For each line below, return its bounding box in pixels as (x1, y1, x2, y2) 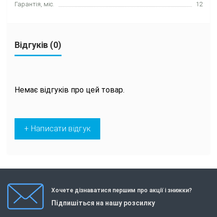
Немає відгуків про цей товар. (15, 85, 124, 95)
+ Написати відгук (24, 124, 91, 134)
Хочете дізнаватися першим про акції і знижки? (51, 186, 192, 194)
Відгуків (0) (15, 40, 62, 50)
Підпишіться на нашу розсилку (51, 199, 155, 207)
